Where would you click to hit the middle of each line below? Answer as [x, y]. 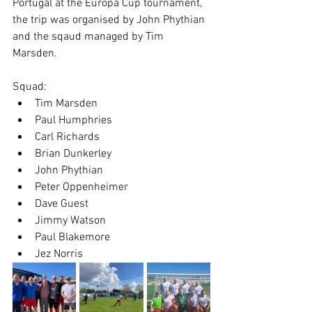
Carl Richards [67, 137]
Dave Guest [62, 204]
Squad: [30, 87]
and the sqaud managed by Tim [89, 37]
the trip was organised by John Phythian [110, 20]
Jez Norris [59, 254]
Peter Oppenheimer [81, 187]
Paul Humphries [73, 120]
